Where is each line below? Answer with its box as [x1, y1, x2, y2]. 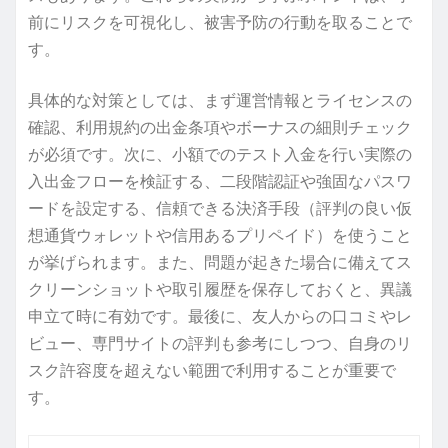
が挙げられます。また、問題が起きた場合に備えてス [28, 250, 412, 273]
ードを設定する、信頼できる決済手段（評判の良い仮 [28, 196, 412, 219]
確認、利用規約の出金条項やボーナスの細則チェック [28, 115, 412, 138]
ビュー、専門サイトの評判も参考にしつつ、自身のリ [28, 331, 412, 354]
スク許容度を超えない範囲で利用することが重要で [28, 358, 396, 381]
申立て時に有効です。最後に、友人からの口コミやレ [28, 304, 412, 327]
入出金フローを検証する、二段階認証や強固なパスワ [28, 169, 412, 192]
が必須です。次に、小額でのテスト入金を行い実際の [28, 142, 412, 165]
